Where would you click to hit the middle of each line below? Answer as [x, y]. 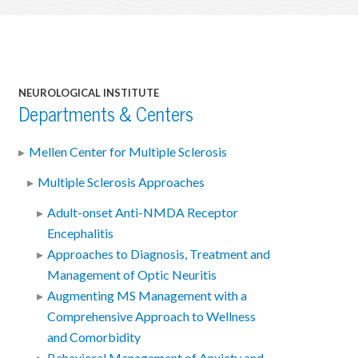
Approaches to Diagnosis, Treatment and [159, 255]
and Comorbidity [94, 338]
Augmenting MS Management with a [147, 296]
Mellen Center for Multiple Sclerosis [127, 151]
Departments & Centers [105, 114]
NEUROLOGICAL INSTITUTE [88, 93]
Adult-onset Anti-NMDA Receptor [143, 213]
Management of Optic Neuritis [132, 275]
